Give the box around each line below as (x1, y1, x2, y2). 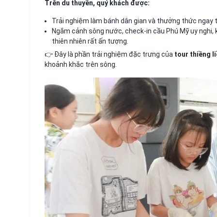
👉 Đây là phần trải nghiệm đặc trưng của (45, 50, 174, 58)
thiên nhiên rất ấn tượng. (52, 37, 128, 45)
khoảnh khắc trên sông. (45, 60, 117, 68)
